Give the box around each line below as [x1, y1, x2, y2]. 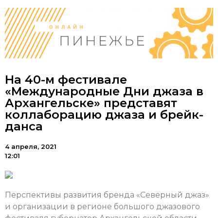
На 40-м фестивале [5, 73, 127, 87]
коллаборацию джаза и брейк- [5, 108, 203, 122]
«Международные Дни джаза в [5, 84, 203, 99]
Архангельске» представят [5, 96, 177, 110]
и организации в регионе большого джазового [5, 201, 200, 211]
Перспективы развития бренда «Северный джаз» [5, 190, 209, 200]
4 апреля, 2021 [5, 143, 56, 151]
